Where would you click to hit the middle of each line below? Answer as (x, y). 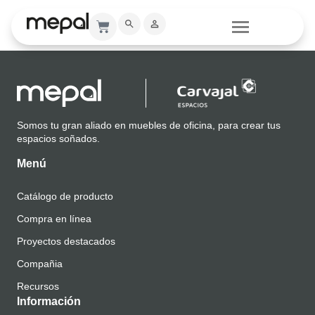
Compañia (40, 264)
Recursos (38, 287)
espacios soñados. (58, 138)
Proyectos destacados (66, 242)
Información (49, 302)
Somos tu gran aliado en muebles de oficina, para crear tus (149, 125)
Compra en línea (54, 219)
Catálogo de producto (65, 197)
